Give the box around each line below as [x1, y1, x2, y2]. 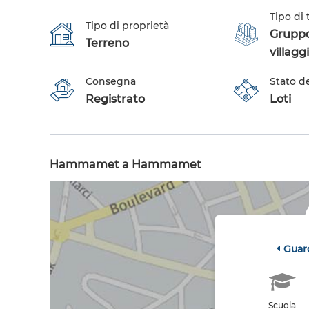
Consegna [86, 75, 136, 88]
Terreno [86, 37, 129, 50]
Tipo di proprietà [86, 19, 169, 32]
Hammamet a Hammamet [50, 158, 201, 172]
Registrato [86, 92, 145, 106]
